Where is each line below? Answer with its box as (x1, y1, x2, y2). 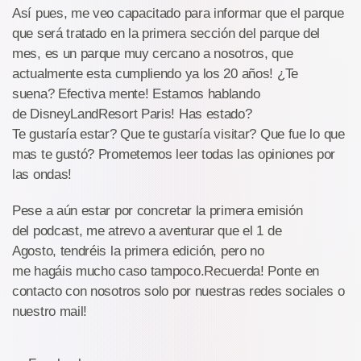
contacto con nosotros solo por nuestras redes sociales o (12, 284, 345, 299)
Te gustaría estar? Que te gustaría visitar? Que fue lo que (12, 127, 345, 142)
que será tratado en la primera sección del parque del (12, 26, 321, 41)
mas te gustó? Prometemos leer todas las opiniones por (12, 147, 336, 162)
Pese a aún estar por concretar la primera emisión (12, 203, 303, 218)
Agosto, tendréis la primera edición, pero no (12, 243, 264, 259)
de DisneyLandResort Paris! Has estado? (12, 106, 252, 122)
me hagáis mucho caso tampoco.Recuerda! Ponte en (12, 263, 319, 279)
